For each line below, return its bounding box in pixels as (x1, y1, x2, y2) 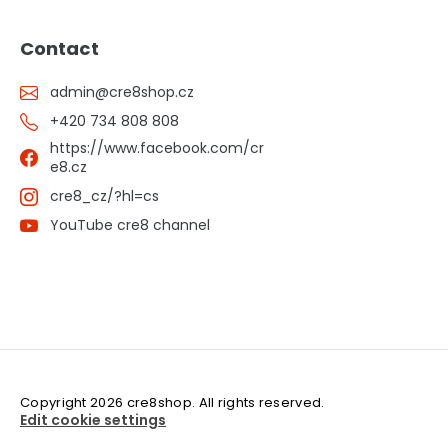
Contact (20, 36, 99, 62)
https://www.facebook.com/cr (50, 138, 264, 159)
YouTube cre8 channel (50, 215, 210, 236)
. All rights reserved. (191, 393, 325, 413)
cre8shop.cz (109, 82, 194, 103)
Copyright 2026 (20, 393, 127, 413)
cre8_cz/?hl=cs (50, 186, 159, 207)
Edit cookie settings (20, 410, 166, 431)
